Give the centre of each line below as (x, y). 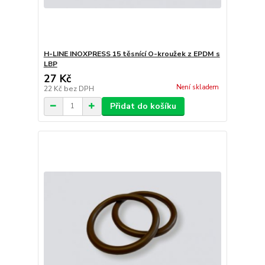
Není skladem (197, 88)
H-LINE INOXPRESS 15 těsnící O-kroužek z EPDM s (132, 54)
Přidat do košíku (143, 106)
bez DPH (79, 88)
